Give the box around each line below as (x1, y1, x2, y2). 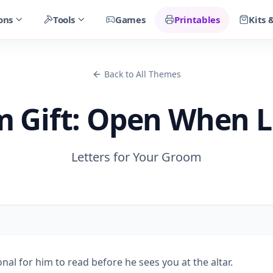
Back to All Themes (104, 68, 181, 80)
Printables (174, 13, 220, 26)
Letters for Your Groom (71, 149, 202, 165)
